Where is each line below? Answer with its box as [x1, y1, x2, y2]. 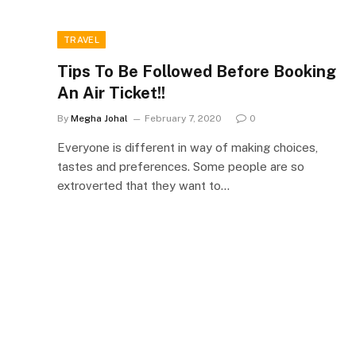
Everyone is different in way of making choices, [57, 140, 318, 154]
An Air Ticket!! [57, 83, 165, 103]
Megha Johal [71, 112, 128, 124]
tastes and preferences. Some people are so [57, 159, 304, 173]
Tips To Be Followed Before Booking [57, 61, 336, 81]
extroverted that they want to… [57, 178, 230, 192]
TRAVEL [64, 34, 99, 44]
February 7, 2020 [145, 112, 222, 124]
